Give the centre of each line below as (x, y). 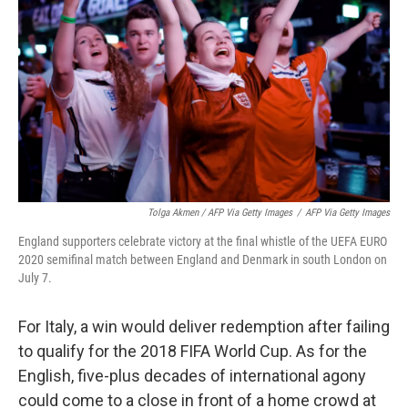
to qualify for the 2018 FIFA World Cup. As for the (193, 351)
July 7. (35, 277)
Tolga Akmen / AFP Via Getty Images (220, 212)
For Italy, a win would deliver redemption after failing (204, 326)
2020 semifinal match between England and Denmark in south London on (203, 259)
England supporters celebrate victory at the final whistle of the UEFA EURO (203, 241)
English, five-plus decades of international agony (192, 375)
